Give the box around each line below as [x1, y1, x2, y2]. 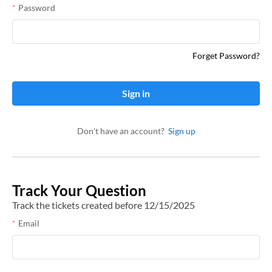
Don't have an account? [76, 126, 165, 136]
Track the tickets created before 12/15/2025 [12, 199, 195, 211]
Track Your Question [12, 182, 146, 199]
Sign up [164, 126, 195, 136]
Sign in [122, 87, 150, 99]
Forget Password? [192, 50, 260, 61]
